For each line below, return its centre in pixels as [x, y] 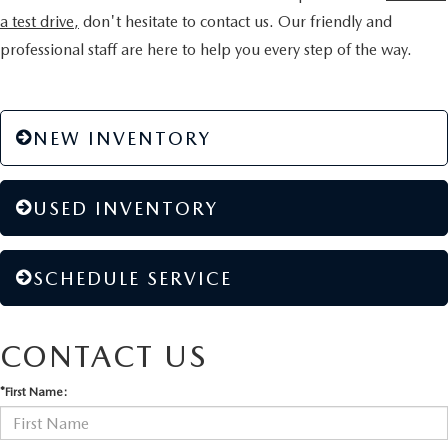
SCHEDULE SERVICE [132, 279]
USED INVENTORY [125, 209]
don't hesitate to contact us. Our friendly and [235, 22]
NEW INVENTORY [122, 139]
